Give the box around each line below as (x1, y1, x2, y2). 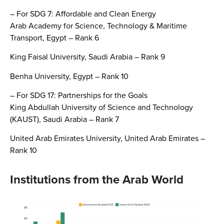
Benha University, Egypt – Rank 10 (10, 70, 128, 81)
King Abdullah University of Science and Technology (10, 101, 193, 112)
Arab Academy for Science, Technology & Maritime (10, 19, 187, 31)
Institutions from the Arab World (10, 170, 183, 188)
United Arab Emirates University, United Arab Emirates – (10, 132, 205, 144)
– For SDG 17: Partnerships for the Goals (10, 89, 147, 100)
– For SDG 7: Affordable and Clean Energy (10, 7, 156, 19)
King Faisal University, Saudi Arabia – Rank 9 (10, 51, 165, 62)
